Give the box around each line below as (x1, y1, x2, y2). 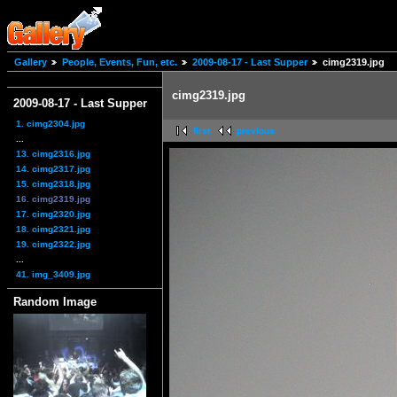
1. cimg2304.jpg (16, 118, 85, 128)
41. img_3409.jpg (16, 269, 90, 279)
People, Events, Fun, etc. (62, 57, 177, 68)
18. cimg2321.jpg (16, 223, 90, 234)
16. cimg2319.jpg (16, 193, 90, 204)
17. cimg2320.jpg (16, 208, 90, 219)
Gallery (14, 57, 47, 68)
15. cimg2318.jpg (16, 178, 90, 189)
